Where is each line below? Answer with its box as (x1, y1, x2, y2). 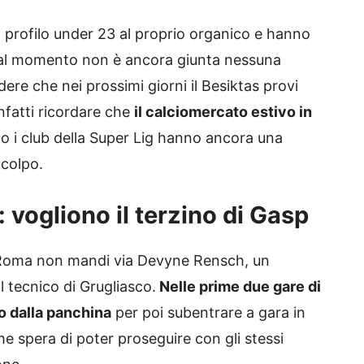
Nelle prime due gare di (156, 277, 321, 295)
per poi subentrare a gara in (111, 303, 305, 321)
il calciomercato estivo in (134, 102, 312, 120)
